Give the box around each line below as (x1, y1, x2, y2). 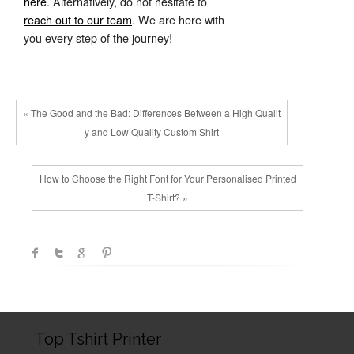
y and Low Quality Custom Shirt (85, 125, 220, 138)
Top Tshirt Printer (35, 330, 162, 348)
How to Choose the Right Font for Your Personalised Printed (39, 171, 296, 185)
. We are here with (132, 11, 224, 28)
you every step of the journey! (24, 29, 172, 46)
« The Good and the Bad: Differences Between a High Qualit (23, 106, 281, 119)
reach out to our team (24, 11, 132, 28)
